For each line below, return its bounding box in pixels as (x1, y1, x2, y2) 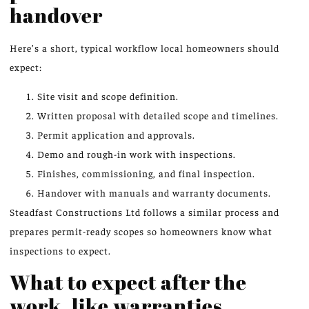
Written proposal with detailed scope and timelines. (37, 109, 279, 122)
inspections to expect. (10, 244, 111, 257)
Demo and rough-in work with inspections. (37, 148, 236, 161)
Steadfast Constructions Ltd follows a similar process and (10, 206, 279, 219)
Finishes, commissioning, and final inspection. (37, 167, 255, 180)
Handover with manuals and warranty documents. (37, 186, 271, 199)
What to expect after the (10, 268, 247, 295)
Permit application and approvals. (37, 128, 195, 141)
